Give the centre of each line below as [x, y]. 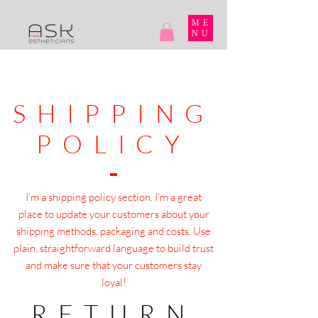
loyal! [114, 283]
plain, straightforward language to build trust [114, 248]
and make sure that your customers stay [114, 265]
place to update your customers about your [114, 214]
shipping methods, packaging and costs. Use [114, 231]
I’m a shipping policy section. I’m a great [114, 197]
